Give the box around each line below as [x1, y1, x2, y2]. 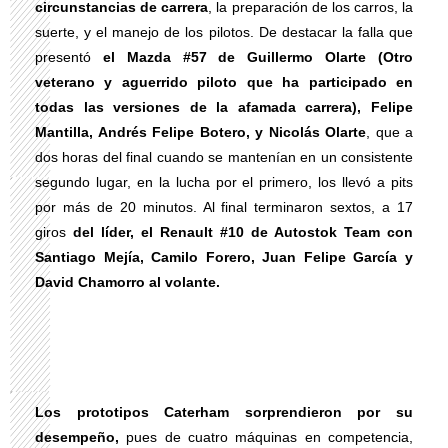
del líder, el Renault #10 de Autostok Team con [73, 224, 413, 240]
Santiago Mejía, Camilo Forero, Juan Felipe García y [35, 249, 413, 265]
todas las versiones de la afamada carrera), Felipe [35, 99, 413, 115]
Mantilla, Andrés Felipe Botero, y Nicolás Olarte [35, 124, 366, 140]
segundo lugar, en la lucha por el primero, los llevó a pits [35, 174, 413, 190]
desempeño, [35, 429, 119, 445]
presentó [35, 49, 103, 65]
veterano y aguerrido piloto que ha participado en [35, 74, 413, 90]
